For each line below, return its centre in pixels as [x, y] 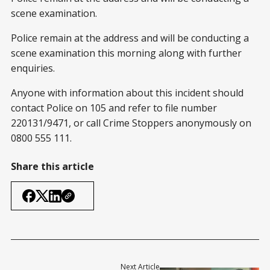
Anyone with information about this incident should [127, 93]
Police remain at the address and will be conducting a [130, 38]
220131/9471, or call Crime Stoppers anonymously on [131, 123]
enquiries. [33, 68]
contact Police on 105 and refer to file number [114, 108]
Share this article [52, 167]
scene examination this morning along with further [126, 53]
